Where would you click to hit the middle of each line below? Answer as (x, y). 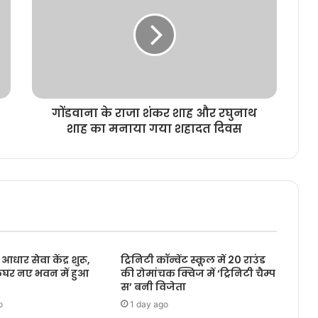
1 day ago (149, 305)
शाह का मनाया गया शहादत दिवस (154, 129)
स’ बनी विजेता (153, 287)
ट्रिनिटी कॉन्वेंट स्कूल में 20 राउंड (194, 260)
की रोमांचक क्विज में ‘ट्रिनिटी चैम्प (198, 274)
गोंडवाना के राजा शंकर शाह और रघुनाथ (154, 114)
